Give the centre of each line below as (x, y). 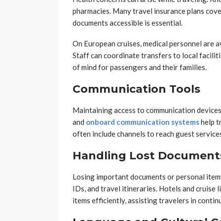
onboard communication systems (143, 122)
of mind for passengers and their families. (140, 67)
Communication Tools (136, 89)
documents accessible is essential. (128, 23)
